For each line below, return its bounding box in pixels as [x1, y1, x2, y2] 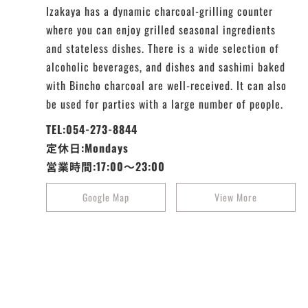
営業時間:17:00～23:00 [46, 157, 166, 175]
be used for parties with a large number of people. [46, 95, 284, 112]
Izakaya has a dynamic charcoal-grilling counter [46, 2, 274, 19]
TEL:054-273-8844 [46, 120, 138, 137]
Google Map [82, 189, 130, 204]
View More [214, 189, 257, 204]
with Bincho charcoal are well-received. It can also [46, 76, 287, 93]
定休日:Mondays [46, 139, 129, 156]
